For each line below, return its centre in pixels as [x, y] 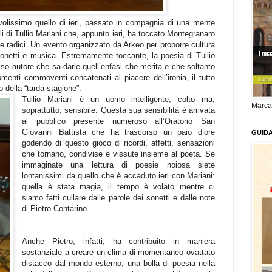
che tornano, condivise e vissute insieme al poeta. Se [118, 154]
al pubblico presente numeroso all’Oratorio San [118, 121]
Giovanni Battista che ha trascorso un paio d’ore [118, 132]
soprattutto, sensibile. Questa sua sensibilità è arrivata [118, 110]
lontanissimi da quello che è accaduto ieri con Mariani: [118, 175]
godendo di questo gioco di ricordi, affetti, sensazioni [118, 143]
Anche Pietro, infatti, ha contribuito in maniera [118, 241]
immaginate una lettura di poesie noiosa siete [118, 165]
